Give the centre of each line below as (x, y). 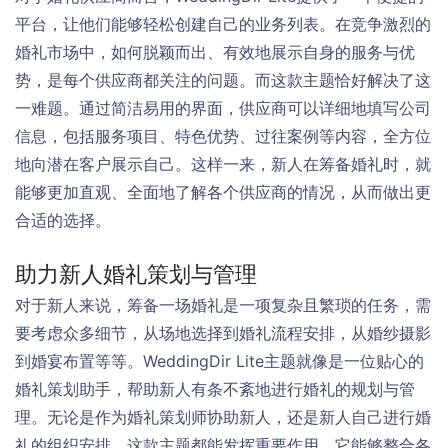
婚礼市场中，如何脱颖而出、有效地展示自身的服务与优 (215, 51)
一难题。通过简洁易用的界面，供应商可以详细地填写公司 (223, 107)
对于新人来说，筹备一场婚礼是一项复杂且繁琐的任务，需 (223, 304)
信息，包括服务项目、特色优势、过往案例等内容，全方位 (223, 135)
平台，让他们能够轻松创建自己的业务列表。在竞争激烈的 (223, 23)
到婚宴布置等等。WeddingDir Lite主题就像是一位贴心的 (219, 360)
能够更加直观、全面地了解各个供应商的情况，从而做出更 (223, 191)
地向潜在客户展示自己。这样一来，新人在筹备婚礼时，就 (223, 163)
